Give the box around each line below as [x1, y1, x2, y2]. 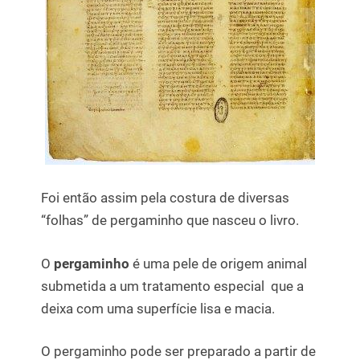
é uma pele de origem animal [129, 255, 307, 272]
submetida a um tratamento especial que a [41, 277, 304, 294]
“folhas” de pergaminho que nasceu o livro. [41, 212, 299, 229]
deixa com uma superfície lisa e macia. [41, 300, 275, 317]
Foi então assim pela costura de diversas [41, 190, 289, 207]
